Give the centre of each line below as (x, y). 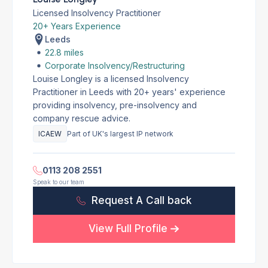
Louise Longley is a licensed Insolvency (111, 79)
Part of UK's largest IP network (120, 134)
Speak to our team (59, 182)
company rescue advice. (82, 118)
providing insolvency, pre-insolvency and (115, 105)
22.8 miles (64, 52)
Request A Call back (142, 200)
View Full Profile (128, 229)
